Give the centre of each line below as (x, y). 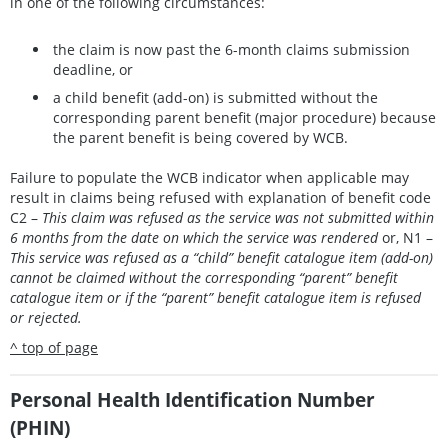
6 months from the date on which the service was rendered (196, 238)
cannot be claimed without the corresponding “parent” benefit (204, 278)
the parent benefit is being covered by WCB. (200, 137)
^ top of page (54, 348)
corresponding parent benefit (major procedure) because (244, 117)
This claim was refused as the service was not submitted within (238, 218)
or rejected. (46, 318)
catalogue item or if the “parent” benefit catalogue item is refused (215, 298)
